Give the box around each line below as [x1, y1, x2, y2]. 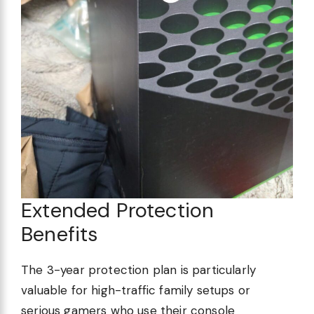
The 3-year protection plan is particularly [21, 261, 257, 278]
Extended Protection [21, 196, 214, 224]
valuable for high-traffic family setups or [21, 282, 251, 298]
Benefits [21, 220, 98, 247]
